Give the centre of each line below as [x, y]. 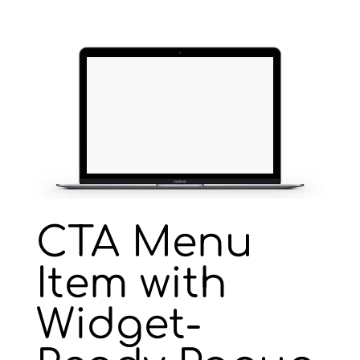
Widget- [119, 325]
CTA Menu [144, 243]
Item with [131, 284]
